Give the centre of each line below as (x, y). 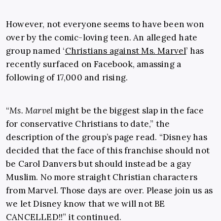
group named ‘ (36, 51)
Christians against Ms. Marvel (126, 51)
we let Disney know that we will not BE (86, 204)
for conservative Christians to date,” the (88, 124)
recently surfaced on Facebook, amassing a (94, 64)
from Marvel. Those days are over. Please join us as (110, 191)
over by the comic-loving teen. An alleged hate (102, 38)
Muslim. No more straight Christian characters (102, 177)
